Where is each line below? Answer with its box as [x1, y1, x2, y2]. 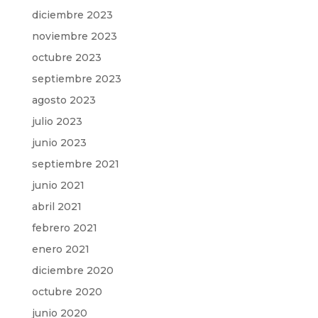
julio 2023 [31, 115, 82, 128]
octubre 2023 [31, 51, 102, 64]
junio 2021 [31, 179, 84, 192]
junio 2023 [31, 136, 87, 149]
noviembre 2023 [31, 30, 117, 43]
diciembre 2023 [31, 9, 113, 21]
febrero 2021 [31, 221, 97, 234]
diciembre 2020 [31, 264, 114, 277]
